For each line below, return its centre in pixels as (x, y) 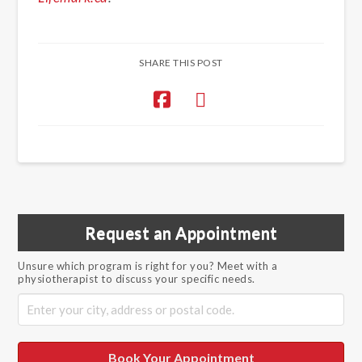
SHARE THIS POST (181, 63)
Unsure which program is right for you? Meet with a (148, 266)
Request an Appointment (181, 233)
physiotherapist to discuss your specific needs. (137, 279)
